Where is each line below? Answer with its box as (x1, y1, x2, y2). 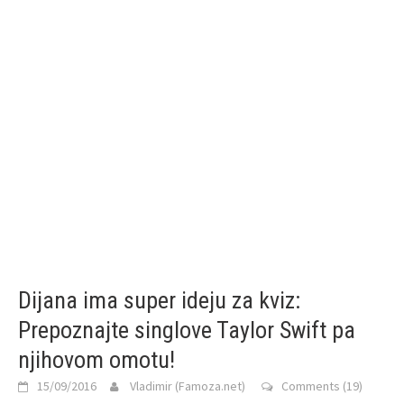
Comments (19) (281, 378, 363, 394)
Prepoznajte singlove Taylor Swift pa (18, 317, 355, 344)
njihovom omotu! (18, 346, 175, 373)
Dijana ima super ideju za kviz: (18, 287, 300, 314)
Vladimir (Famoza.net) (130, 378, 245, 394)
